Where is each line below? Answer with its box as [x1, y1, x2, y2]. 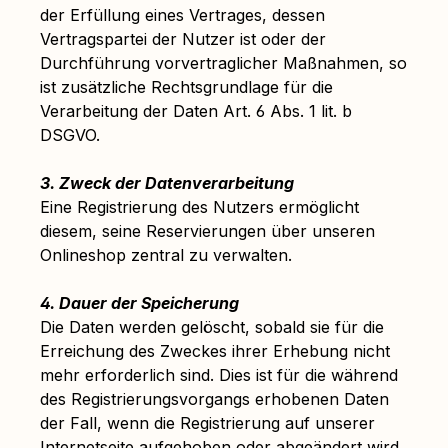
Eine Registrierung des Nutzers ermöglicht [40, 197, 359, 217]
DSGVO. [40, 125, 100, 145]
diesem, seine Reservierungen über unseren [40, 221, 375, 241]
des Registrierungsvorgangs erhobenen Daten [40, 389, 389, 409]
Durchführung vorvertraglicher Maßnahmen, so [40, 53, 407, 73]
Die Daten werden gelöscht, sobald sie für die [40, 317, 384, 337]
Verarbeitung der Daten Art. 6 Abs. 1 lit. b [40, 101, 352, 121]
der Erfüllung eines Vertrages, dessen [40, 5, 325, 25]
